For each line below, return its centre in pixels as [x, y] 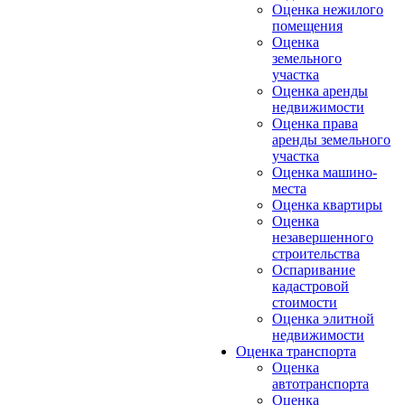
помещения [307, 26]
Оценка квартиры [327, 205]
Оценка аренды [320, 91]
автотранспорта [320, 384]
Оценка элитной [323, 319]
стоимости [305, 302]
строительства [316, 254]
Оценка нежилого [328, 9]
